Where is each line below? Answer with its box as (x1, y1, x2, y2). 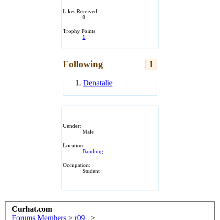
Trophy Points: (63, 27, 97, 34)
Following (63, 58, 103, 69)
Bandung (82, 148, 103, 155)
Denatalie (83, 79, 112, 87)
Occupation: (63, 162, 90, 168)
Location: (63, 142, 84, 149)
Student (82, 168, 100, 174)
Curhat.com (12, 205, 52, 214)
